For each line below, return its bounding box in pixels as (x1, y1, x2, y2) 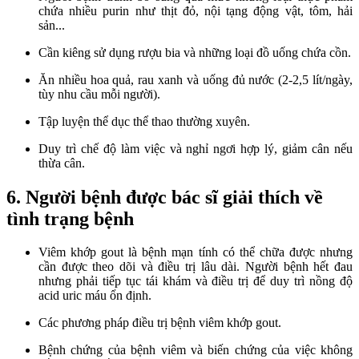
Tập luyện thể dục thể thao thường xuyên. (38, 114, 250, 128)
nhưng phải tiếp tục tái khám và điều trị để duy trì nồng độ (38, 274, 353, 288)
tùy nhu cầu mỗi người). (38, 87, 160, 101)
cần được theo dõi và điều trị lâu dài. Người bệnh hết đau (38, 260, 353, 274)
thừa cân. (38, 155, 85, 170)
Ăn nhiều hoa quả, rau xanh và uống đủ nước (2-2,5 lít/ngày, (38, 72, 353, 87)
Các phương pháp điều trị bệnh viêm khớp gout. (38, 316, 281, 330)
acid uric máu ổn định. (38, 288, 151, 303)
